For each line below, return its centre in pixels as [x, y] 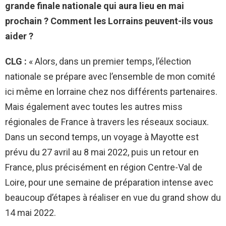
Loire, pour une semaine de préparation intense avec [109, 182]
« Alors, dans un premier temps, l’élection [109, 61]
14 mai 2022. [31, 212]
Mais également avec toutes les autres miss [94, 106]
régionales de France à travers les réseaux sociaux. [107, 122]
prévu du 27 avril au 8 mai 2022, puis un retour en [102, 152]
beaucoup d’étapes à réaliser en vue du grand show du [113, 197]
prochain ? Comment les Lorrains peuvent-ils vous [109, 21]
